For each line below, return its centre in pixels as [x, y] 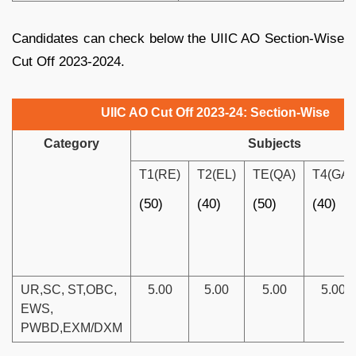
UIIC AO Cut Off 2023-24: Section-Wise [215, 112]
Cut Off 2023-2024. [68, 61]
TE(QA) [274, 174]
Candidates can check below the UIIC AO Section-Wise [178, 38]
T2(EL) [217, 174]
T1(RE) [160, 174]
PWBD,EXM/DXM [72, 327]
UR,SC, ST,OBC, [69, 289]
